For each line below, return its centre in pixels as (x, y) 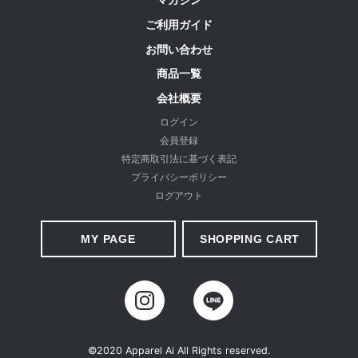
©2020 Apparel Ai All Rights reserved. (179, 350)
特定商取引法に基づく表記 (179, 159)
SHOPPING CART (250, 239)
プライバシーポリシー (179, 178)
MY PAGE (108, 239)
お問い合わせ (179, 49)
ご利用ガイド (179, 24)
